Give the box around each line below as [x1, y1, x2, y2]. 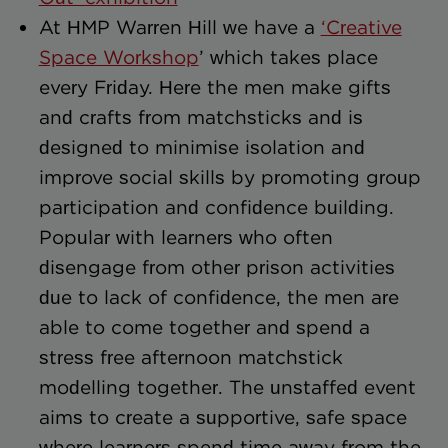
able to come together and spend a [38, 315, 370, 339]
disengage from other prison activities [38, 255, 395, 279]
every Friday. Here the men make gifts [38, 75, 391, 99]
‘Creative [320, 15, 402, 39]
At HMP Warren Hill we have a [38, 15, 321, 39]
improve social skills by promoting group [38, 165, 421, 189]
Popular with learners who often [38, 225, 333, 249]
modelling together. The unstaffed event [38, 375, 416, 399]
